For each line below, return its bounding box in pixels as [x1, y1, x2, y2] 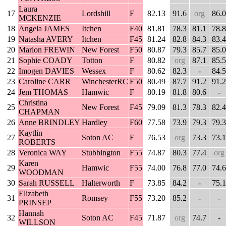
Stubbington [82, 148, 121, 157]
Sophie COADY [19, 56, 73, 65]
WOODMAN [19, 168, 64, 177]
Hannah [19, 209, 44, 218]
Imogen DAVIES [19, 67, 74, 76]
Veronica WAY [19, 148, 67, 157]
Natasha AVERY [19, 35, 73, 44]
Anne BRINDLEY [19, 118, 80, 127]
